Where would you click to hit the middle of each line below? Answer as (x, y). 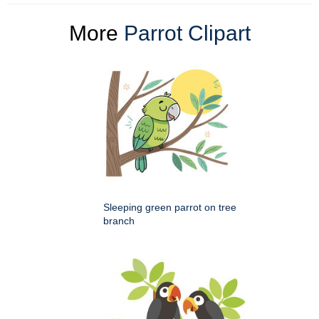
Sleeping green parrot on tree (170, 208)
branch (119, 221)
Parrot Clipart (187, 33)
